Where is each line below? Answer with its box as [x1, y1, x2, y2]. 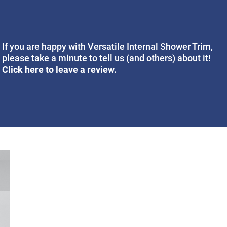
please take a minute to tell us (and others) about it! [2, 52, 211, 63]
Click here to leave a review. [2, 63, 117, 75]
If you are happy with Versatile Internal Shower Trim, [2, 41, 213, 52]
